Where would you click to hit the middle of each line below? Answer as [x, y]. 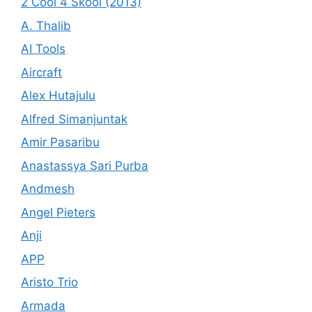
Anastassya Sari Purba [85, 165]
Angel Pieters [58, 212]
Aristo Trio [49, 282]
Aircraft [41, 72]
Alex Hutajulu [58, 95]
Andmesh [48, 189]
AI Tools [43, 49]
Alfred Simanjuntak [74, 119]
